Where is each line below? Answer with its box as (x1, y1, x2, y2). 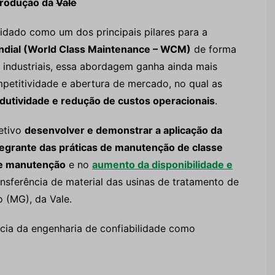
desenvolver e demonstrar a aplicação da (25, 124, 222, 136)
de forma (191, 43, 236, 55)
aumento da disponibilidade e (92, 158, 233, 171)
